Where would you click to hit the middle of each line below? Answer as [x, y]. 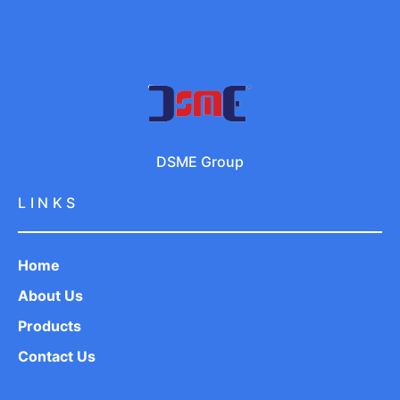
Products [50, 326]
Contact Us [57, 357]
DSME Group [200, 162]
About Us [50, 296]
